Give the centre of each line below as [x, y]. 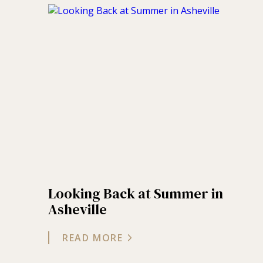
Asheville [77, 209]
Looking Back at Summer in [136, 193]
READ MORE [93, 237]
